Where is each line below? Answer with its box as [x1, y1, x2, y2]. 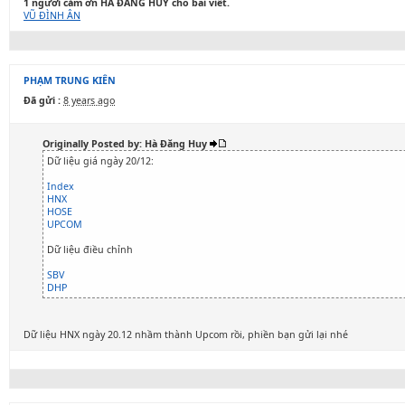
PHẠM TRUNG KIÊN [24, 74, 116, 87]
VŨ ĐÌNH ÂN [24, 9, 80, 22]
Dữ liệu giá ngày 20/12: [47, 155, 154, 167]
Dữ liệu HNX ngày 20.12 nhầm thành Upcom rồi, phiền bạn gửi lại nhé [24, 328, 348, 341]
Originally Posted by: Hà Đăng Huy [42, 137, 210, 150]
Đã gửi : [24, 94, 61, 107]
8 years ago [63, 94, 115, 107]
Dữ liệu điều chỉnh [47, 243, 133, 256]
